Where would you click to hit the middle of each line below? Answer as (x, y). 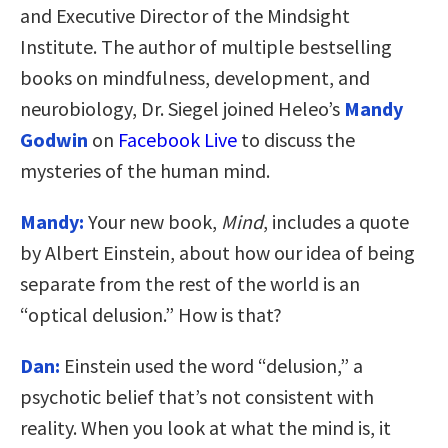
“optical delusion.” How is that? (151, 314)
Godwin (54, 139)
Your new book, (152, 221)
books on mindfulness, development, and (195, 77)
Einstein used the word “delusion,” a (211, 365)
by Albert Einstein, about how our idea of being (217, 252)
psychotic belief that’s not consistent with (197, 396)
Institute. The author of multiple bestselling (206, 46)
